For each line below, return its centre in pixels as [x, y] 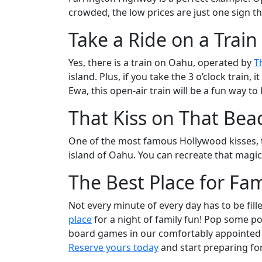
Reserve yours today [113, 247]
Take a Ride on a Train [163, 39]
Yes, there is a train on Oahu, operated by [161, 63]
